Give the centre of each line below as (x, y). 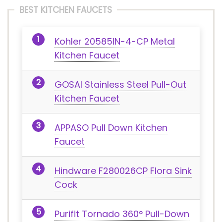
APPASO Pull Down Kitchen (111, 128)
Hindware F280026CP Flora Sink (123, 171)
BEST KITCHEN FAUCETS (66, 10)
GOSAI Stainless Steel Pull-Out (120, 84)
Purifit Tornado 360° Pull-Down (122, 214)
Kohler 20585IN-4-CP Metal (115, 41)
